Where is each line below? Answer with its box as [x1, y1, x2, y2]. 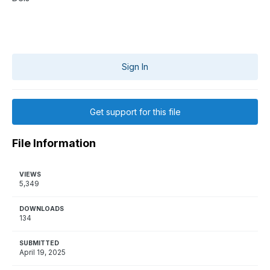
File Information [12, 137, 96, 150]
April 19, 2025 [19, 248, 66, 257]
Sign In [122, 61, 148, 72]
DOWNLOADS [19, 205, 64, 213]
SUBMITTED [19, 239, 59, 248]
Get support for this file [89, 107, 181, 118]
